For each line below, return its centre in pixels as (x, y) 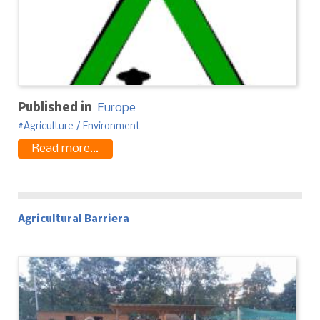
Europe (117, 108)
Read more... (65, 149)
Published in (55, 108)
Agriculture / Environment (82, 126)
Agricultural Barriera (74, 219)
